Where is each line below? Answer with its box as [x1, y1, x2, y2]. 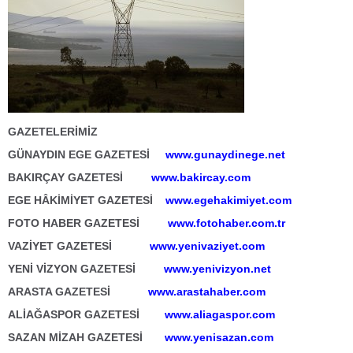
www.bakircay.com [151, 171, 251, 184]
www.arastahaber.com [148, 285, 266, 298]
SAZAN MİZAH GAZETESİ [8, 331, 162, 344]
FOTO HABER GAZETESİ [8, 217, 165, 229]
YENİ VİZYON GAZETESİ [8, 262, 161, 275]
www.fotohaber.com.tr [168, 217, 285, 229]
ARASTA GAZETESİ [8, 285, 148, 298]
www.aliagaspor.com [165, 308, 275, 321]
